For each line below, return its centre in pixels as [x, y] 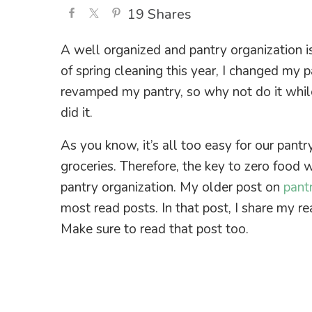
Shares [170, 14]
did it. [77, 112]
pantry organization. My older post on [172, 187]
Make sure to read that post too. [155, 229]
